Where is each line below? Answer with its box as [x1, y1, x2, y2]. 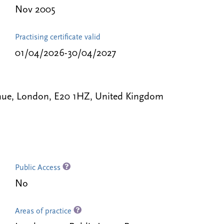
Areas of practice [14, 207, 73, 215]
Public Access [14, 164, 62, 172]
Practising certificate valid [14, 33, 100, 41]
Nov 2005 [14, 5, 55, 15]
